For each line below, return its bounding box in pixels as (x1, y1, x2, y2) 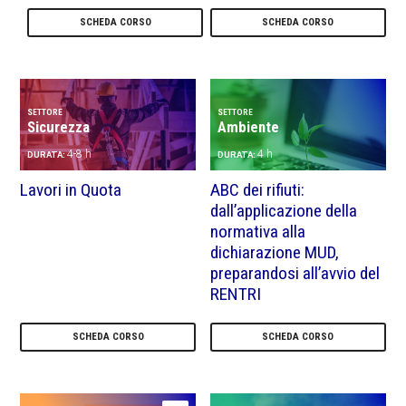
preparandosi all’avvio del (210, 262, 381, 284)
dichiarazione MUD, (210, 241, 340, 263)
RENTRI (210, 283, 262, 304)
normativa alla (210, 220, 306, 242)
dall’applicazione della (210, 199, 358, 221)
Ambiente (217, 117, 280, 136)
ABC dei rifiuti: (210, 179, 305, 200)
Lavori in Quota (20, 179, 122, 200)
